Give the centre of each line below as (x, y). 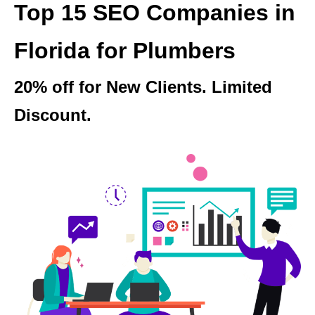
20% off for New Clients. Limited (143, 87)
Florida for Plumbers (125, 51)
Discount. (53, 115)
